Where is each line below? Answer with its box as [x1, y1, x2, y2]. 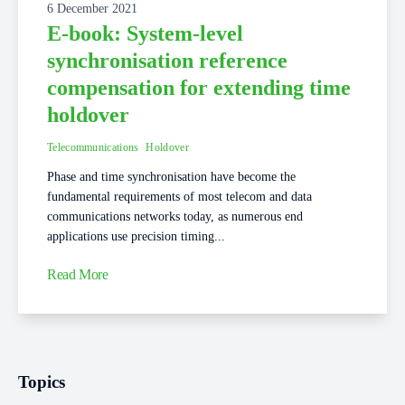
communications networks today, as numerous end [47, 210, 303, 224]
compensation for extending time [47, 76, 351, 100]
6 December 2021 [47, 2, 137, 16]
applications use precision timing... [47, 230, 225, 244]
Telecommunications [47, 141, 139, 155]
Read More [47, 266, 108, 282]
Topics [18, 372, 65, 392]
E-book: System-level [47, 22, 243, 46]
